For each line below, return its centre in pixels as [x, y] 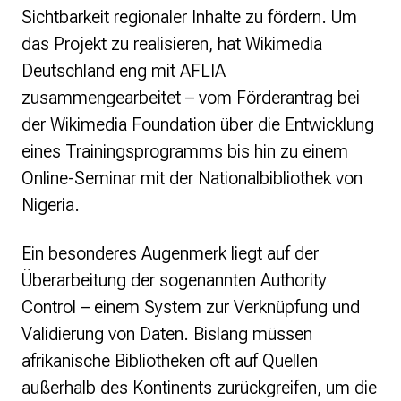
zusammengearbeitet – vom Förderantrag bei [191, 98]
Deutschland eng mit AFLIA [124, 71]
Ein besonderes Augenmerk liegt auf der [170, 254]
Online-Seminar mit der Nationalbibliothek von [192, 179]
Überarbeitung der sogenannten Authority [174, 281]
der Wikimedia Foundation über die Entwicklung [198, 125]
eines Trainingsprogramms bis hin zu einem [185, 152]
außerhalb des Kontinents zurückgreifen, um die [199, 388]
